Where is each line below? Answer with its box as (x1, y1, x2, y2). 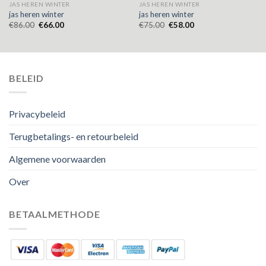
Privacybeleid (9, 108, 65, 120)
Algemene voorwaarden (9, 153, 106, 165)
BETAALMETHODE (9, 208, 100, 220)
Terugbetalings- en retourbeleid (9, 131, 138, 142)
